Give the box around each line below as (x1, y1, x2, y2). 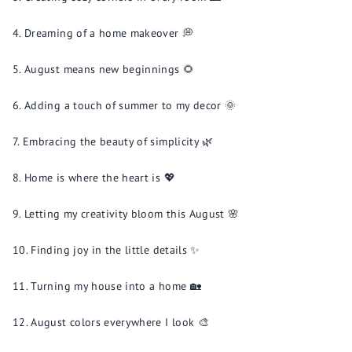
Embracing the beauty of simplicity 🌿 (23, 134, 214, 148)
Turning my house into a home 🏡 (31, 279, 201, 293)
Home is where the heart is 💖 (24, 170, 175, 185)
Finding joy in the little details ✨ (31, 243, 200, 257)
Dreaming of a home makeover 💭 (24, 26, 194, 40)
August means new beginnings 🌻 (24, 62, 195, 76)
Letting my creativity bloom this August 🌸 (24, 207, 240, 221)
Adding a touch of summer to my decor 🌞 (24, 98, 236, 112)
